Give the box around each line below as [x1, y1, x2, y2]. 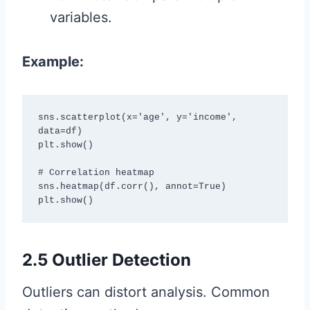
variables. [50, 9, 112, 26]
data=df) [37, 125, 82, 136]
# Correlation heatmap [37, 167, 154, 178]
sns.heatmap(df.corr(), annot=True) [37, 181, 226, 192]
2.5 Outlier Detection [22, 250, 191, 271]
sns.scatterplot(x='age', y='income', [37, 111, 237, 122]
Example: [22, 53, 84, 71]
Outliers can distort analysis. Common [22, 284, 270, 301]
